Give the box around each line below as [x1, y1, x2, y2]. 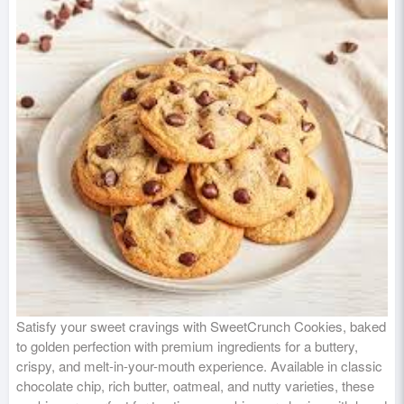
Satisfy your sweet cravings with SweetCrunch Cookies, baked [16, 317, 386, 335]
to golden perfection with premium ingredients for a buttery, [16, 336, 358, 355]
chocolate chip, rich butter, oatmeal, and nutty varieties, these [16, 376, 374, 395]
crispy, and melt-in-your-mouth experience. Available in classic [16, 356, 382, 375]
